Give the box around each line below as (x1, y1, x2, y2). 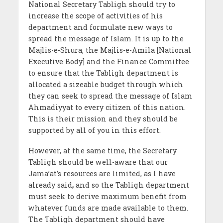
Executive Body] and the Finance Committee (28, 56, 189, 66)
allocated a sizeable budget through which (28, 79, 183, 89)
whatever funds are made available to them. (28, 203, 188, 213)
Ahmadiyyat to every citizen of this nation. (28, 102, 186, 112)
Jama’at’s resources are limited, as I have (28, 168, 176, 178)
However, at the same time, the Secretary (28, 145, 177, 155)
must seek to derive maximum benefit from (28, 191, 187, 201)
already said (28, 180, 72, 190)
